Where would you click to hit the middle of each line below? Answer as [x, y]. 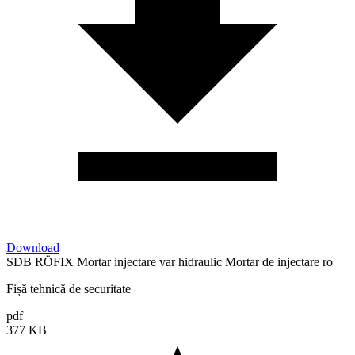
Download [33, 247]
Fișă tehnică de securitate [69, 288]
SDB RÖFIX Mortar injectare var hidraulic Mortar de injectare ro [170, 261]
